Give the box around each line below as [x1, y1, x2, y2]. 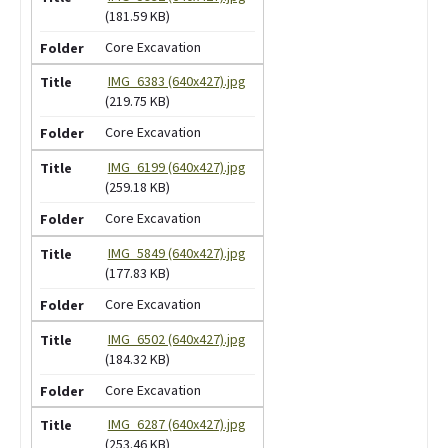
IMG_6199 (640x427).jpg [107, 158, 246, 177]
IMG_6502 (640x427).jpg [107, 329, 246, 348]
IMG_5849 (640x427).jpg [107, 243, 246, 262]
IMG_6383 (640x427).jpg [107, 72, 246, 91]
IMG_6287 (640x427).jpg [107, 415, 246, 434]
